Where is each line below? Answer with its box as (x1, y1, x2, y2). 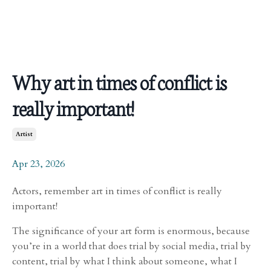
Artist (16, 129, 33, 139)
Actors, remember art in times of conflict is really (12, 184, 222, 198)
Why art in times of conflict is (12, 67, 226, 96)
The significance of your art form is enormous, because (12, 224, 250, 238)
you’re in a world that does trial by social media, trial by (12, 239, 251, 253)
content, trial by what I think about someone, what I (12, 254, 237, 268)
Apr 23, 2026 (12, 157, 65, 171)
